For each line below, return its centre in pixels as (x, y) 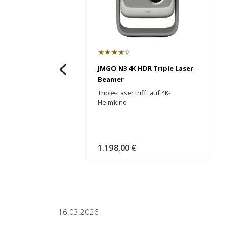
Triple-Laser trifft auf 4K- (134, 92)
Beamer (110, 79)
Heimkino (112, 102)
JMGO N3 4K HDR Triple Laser (145, 68)
